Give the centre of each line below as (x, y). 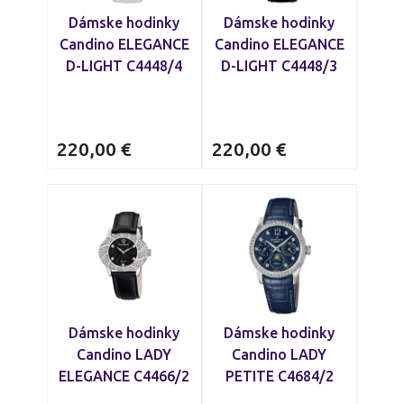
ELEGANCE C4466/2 (124, 376)
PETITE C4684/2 (280, 376)
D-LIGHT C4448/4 (124, 66)
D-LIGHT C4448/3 (280, 66)
